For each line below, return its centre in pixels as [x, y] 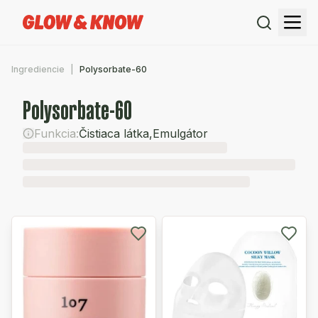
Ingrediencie [38, 69]
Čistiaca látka [114, 133]
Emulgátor [180, 133]
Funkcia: [56, 133]
